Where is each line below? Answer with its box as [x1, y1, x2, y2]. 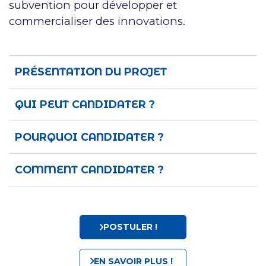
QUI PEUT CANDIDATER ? [15, 98, 155, 110]
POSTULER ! [103, 221, 157, 233]
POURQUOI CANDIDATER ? [15, 131, 164, 143]
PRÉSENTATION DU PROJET [15, 65, 167, 78]
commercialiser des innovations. [9, 14, 185, 28]
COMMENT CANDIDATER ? [15, 163, 164, 176]
